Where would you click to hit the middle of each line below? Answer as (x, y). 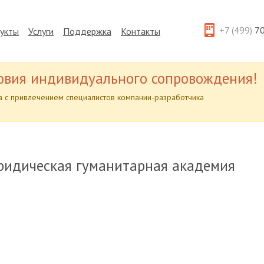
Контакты (141, 31)
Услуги (41, 31)
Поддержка (87, 31)
